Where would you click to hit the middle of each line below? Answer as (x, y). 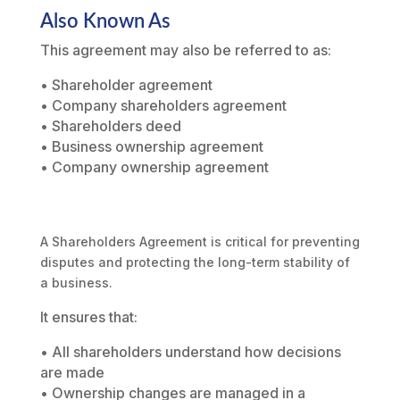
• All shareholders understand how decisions (190, 352)
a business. (76, 283)
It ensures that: (88, 317)
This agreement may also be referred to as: (185, 50)
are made (72, 373)
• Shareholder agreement (126, 85)
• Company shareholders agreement (163, 106)
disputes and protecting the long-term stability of (195, 262)
